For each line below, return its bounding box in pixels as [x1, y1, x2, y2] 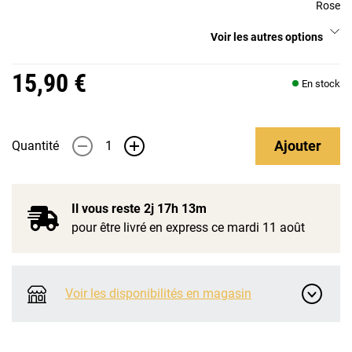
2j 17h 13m [144, 201, 207, 216]
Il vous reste [71, 201, 144, 216]
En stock [302, 77, 340, 90]
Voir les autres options [211, 31, 323, 43]
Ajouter [274, 137, 321, 154]
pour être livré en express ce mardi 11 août [71, 220, 305, 235]
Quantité [12, 138, 59, 153]
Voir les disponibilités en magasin [65, 286, 251, 301]
